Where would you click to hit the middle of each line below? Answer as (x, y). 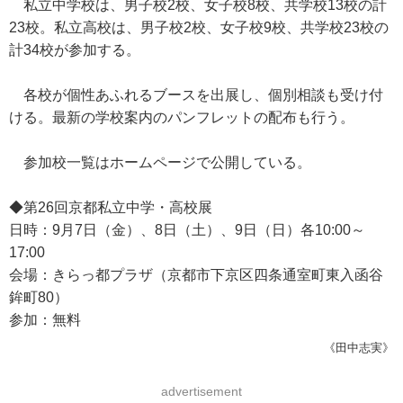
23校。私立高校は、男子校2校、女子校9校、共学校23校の (199, 27)
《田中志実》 (359, 348)
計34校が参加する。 (75, 50)
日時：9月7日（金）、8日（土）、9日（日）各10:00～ (187, 230)
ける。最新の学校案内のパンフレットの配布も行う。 (182, 117)
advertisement (201, 391)
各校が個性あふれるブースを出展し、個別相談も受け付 (196, 95)
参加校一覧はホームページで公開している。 (160, 162)
